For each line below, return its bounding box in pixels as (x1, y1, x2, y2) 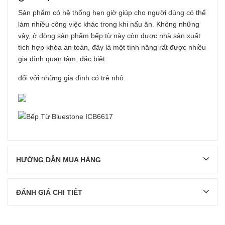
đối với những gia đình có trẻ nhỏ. (18, 74, 126, 82)
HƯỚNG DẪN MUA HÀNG (16, 156, 101, 164)
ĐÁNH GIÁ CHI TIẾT (16, 188, 82, 197)
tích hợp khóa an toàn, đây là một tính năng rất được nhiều (18, 43, 206, 52)
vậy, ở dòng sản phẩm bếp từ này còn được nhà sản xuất (18, 32, 200, 40)
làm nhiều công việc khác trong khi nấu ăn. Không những (18, 20, 199, 29)
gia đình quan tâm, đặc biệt (18, 55, 105, 63)
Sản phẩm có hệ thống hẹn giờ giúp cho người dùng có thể (18, 9, 206, 17)
